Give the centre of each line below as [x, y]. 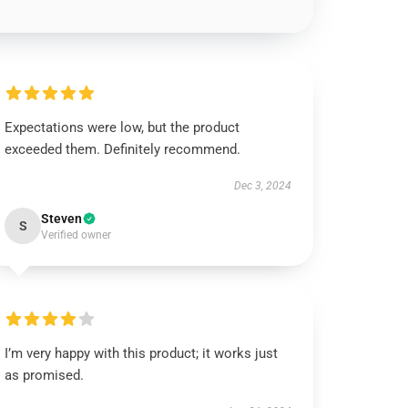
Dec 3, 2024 [262, 186]
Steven [62, 219]
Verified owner [76, 235]
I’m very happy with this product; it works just [142, 353]
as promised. [45, 375]
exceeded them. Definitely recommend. [123, 149]
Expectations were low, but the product [122, 127]
